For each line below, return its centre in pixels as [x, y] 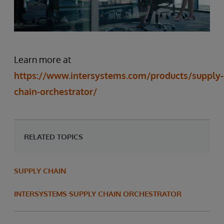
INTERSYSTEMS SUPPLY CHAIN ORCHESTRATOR [98, 193]
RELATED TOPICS [53, 136]
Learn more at [42, 59]
